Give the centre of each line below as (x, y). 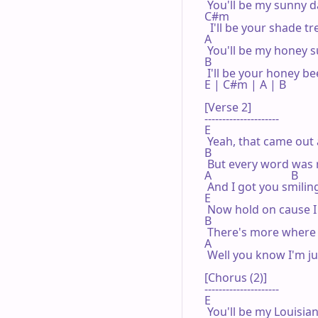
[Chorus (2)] (236, 277)
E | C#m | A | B (247, 84)
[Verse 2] (228, 107)
